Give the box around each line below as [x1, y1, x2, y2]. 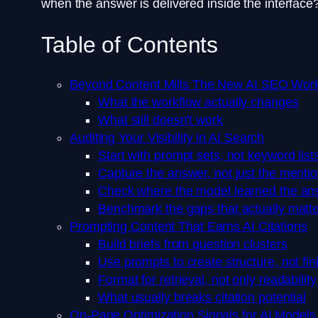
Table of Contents [41, 31, 219, 57]
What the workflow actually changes [98, 95, 299, 110]
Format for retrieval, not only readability [98, 273, 317, 287]
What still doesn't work [98, 113, 223, 128]
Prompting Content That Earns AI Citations [70, 219, 307, 234]
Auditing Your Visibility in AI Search [70, 131, 265, 146]
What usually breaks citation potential [98, 290, 307, 305]
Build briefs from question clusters [98, 237, 287, 252]
